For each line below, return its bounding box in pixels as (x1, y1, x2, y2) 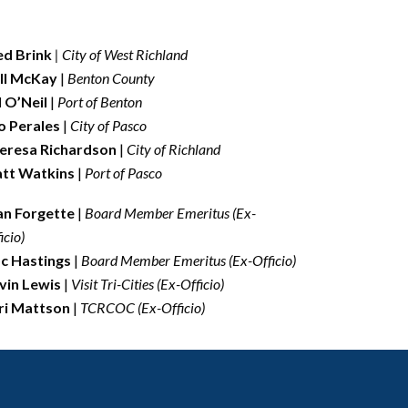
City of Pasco (70, 116, 148, 134)
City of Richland (127, 139, 221, 158)
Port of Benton (57, 92, 143, 110)
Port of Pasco (82, 163, 163, 181)
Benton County (67, 68, 156, 87)
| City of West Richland (52, 45, 189, 63)
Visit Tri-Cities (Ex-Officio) (71, 274, 225, 292)
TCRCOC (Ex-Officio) (77, 298, 206, 316)
